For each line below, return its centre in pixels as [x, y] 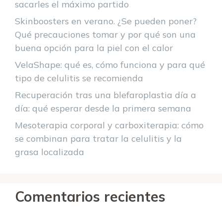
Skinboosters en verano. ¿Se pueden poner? [106, 21]
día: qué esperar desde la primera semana [103, 109]
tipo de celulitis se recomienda [79, 78]
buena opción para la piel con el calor [94, 48]
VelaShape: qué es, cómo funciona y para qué [110, 65]
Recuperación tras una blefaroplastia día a [106, 95]
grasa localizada [50, 152]
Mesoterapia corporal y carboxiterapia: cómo [109, 125]
